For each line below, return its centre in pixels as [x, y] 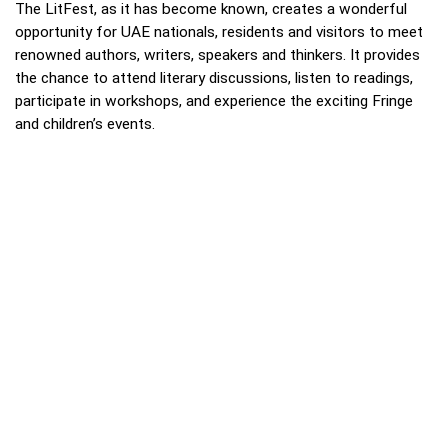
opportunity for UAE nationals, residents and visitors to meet [219, 32]
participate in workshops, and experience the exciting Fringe [214, 101]
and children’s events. [85, 124]
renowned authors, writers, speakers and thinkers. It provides [217, 55]
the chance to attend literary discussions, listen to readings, [214, 78]
